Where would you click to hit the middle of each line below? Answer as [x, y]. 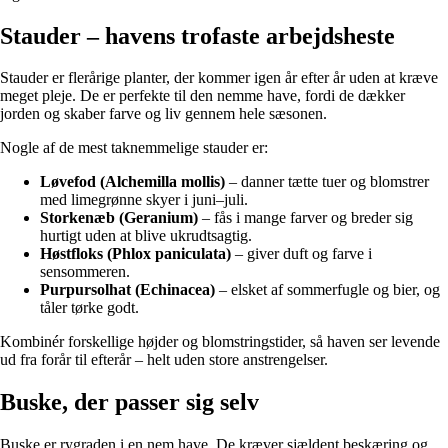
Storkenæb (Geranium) [119, 218]
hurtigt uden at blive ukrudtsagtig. [146, 236]
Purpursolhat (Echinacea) [127, 290]
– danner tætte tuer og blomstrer [327, 182]
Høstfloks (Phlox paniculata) [135, 254]
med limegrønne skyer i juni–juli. [144, 200]
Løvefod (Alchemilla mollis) [132, 182]
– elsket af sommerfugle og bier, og [327, 290]
